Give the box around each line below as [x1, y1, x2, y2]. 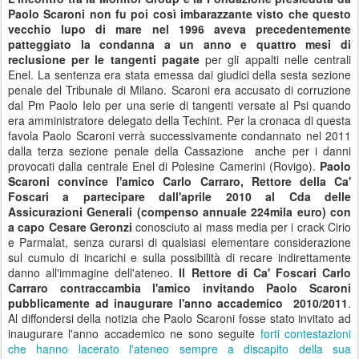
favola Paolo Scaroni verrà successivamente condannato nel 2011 [8, 127, 351, 144]
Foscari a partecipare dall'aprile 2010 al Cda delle [8, 188, 351, 205]
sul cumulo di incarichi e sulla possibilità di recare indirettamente [8, 249, 351, 266]
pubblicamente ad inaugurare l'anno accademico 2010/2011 [8, 295, 348, 312]
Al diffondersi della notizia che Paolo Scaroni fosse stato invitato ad [8, 310, 351, 327]
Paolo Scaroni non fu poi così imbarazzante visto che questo [8, 6, 351, 22]
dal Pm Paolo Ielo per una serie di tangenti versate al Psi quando [8, 97, 351, 114]
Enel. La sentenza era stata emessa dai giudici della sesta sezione [8, 67, 351, 83]
